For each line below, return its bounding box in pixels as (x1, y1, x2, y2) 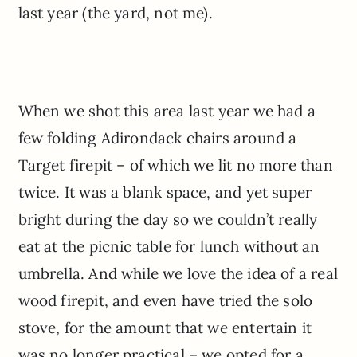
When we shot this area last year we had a (18, 100, 316, 120)
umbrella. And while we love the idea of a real (18, 263, 338, 283)
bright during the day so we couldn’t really (18, 209, 318, 229)
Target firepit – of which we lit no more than (18, 155, 333, 175)
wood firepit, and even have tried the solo (18, 290, 313, 310)
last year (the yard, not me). (18, 2, 213, 22)
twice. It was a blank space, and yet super (18, 182, 312, 202)
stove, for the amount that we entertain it (18, 317, 312, 337)
